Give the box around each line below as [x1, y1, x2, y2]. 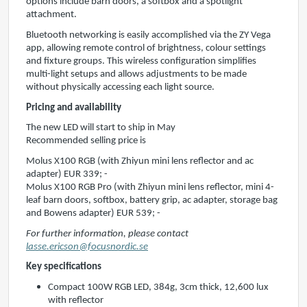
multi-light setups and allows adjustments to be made [26, 69, 247, 79]
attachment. [26, 10, 77, 21]
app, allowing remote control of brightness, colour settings [26, 42, 266, 53]
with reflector [48, 295, 103, 306]
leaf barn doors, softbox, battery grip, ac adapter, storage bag [26, 195, 278, 206]
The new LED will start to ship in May [26, 123, 175, 134]
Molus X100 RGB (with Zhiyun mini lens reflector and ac [26, 156, 254, 167]
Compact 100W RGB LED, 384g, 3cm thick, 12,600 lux [48, 282, 269, 293]
